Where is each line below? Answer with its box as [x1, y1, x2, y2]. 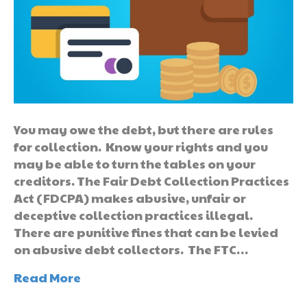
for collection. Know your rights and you [14, 137, 268, 155]
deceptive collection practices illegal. [14, 206, 255, 223]
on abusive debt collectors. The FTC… [14, 240, 248, 258]
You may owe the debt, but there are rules [14, 120, 273, 138]
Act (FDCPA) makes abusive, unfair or [14, 188, 246, 206]
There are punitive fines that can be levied [14, 223, 278, 241]
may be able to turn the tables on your [14, 154, 256, 172]
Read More [14, 268, 81, 286]
